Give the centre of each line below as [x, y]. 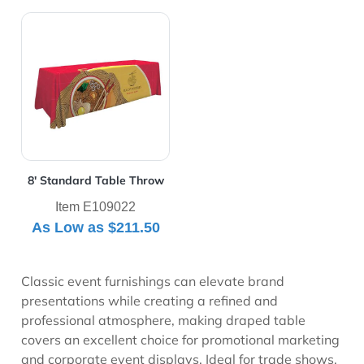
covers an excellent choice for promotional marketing [181, 339]
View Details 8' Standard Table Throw [137, 22]
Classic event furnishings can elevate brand [153, 281]
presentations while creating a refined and [150, 300]
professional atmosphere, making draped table [164, 320]
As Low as [69, 227]
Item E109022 [96, 206]
